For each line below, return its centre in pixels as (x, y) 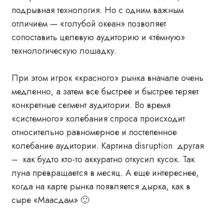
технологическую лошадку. (64, 51)
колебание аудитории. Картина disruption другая (108, 146)
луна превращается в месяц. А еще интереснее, (105, 173)
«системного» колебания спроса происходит (98, 119)
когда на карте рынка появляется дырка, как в (101, 186)
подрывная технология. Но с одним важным (98, 10)
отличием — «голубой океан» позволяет (89, 24)
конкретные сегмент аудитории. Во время (91, 105)
